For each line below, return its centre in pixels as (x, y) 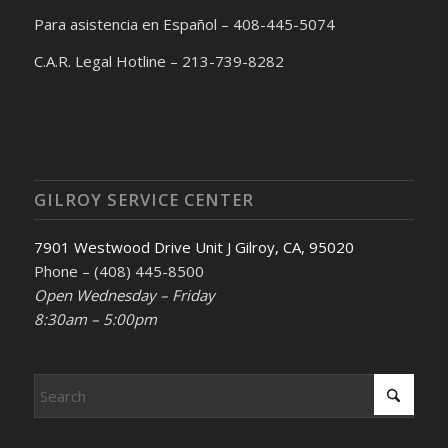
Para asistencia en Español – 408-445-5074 (184, 24)
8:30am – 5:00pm (95, 318)
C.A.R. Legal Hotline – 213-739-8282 (158, 61)
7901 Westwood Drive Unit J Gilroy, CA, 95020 (193, 246)
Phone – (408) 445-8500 (118, 270)
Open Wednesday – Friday (124, 294)
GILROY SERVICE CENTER (143, 199)
